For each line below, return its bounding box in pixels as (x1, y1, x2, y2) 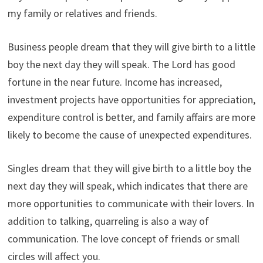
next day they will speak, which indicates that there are (7, 178, 248, 193)
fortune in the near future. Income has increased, (7, 75, 222, 89)
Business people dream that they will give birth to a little (7, 39, 255, 53)
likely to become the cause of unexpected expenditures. (7, 127, 252, 141)
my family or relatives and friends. (7, 6, 157, 20)
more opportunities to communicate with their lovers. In (7, 196, 254, 210)
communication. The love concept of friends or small (7, 231, 240, 245)
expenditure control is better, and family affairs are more (7, 110, 255, 124)
